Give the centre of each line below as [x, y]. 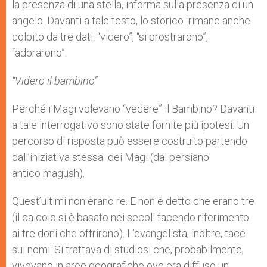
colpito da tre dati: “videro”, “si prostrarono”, [110, 37]
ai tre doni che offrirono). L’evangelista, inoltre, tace [129, 234]
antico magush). [48, 173]
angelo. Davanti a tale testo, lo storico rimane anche [131, 21]
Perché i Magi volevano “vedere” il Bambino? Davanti [133, 109]
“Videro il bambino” [55, 81]
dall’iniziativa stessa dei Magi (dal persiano [111, 157]
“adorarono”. [39, 53]
